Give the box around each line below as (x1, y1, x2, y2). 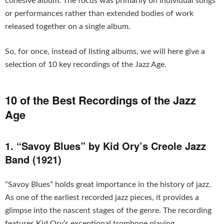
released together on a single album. (5, 22, 130, 31)
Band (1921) (5, 152, 61, 167)
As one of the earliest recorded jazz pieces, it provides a (5, 193, 199, 202)
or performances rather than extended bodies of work (5, 9, 193, 18)
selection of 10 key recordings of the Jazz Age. (5, 60, 166, 69)
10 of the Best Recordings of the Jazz (5, 92, 196, 108)
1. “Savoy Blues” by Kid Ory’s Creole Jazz (5, 138, 206, 153)
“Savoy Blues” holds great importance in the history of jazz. (5, 180, 211, 189)
